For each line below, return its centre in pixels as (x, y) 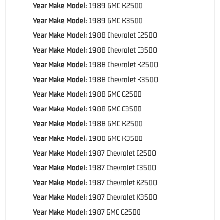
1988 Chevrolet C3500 (123, 49)
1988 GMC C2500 (115, 94)
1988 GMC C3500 (115, 108)
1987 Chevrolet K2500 (123, 182)
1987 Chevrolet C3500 (123, 167)
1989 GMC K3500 (116, 20)
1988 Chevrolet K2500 (124, 64)
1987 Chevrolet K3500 (123, 197)
